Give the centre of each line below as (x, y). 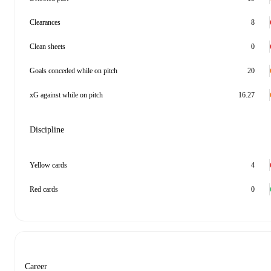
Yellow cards (48, 165)
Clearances (45, 22)
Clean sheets (47, 47)
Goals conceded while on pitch (73, 71)
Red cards (44, 189)
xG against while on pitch (66, 95)
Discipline (47, 130)
